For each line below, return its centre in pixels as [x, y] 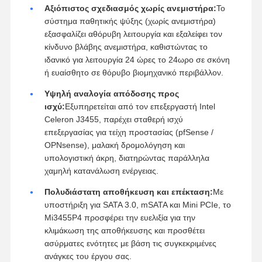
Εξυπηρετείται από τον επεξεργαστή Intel [140, 106]
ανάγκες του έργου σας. [88, 256]
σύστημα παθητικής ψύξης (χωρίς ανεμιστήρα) [130, 21]
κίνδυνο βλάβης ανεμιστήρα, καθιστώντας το [126, 46]
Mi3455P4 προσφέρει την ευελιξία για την [120, 217]
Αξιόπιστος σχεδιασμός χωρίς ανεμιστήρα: [130, 8]
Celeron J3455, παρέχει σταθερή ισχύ [113, 119]
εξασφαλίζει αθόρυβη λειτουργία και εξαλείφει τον [133, 34]
